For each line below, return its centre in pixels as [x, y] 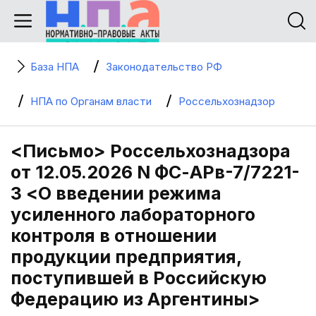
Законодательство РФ [164, 67]
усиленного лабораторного [133, 214]
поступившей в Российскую [139, 278]
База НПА [55, 67]
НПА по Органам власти [91, 101]
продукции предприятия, [126, 257]
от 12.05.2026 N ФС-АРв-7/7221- [155, 172]
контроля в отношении [114, 236]
